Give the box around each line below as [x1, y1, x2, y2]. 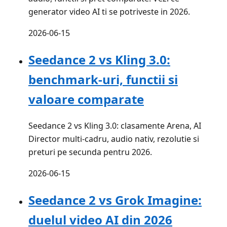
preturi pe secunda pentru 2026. [28, 146, 152, 158]
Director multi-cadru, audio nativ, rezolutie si [28, 133, 199, 145]
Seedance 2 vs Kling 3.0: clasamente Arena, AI [28, 120, 201, 132]
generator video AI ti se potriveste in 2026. [28, 6, 190, 18]
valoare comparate [28, 91, 144, 108]
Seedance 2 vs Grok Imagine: [28, 192, 202, 209]
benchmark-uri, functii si [28, 71, 178, 88]
